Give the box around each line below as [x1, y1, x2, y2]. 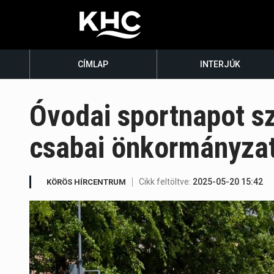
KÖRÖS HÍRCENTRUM [46, 177, 126, 187]
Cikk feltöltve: [139, 177, 193, 187]
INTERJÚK [200, 59, 241, 69]
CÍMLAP [78, 59, 109, 69]
